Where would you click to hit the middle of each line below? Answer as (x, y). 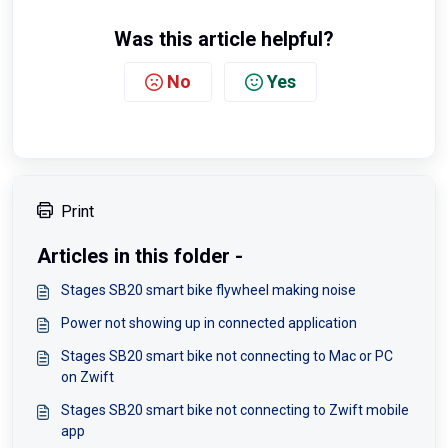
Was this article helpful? (224, 39)
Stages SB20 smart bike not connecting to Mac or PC (227, 356)
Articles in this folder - (140, 256)
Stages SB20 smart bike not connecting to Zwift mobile (235, 410)
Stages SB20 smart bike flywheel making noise (208, 290)
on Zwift (87, 377)
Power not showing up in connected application (209, 323)
